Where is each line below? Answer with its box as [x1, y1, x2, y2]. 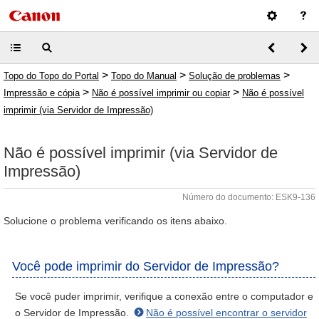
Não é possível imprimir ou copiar [92, 88, 230, 98]
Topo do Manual [111, 70, 177, 81]
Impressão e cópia [4, 88, 80, 98]
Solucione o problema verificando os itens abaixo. [4, 215, 227, 226]
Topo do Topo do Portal [4, 70, 99, 81]
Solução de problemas [189, 70, 281, 81]
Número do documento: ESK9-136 [182, 192, 315, 202]
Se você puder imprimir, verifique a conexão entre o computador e [15, 291, 313, 302]
